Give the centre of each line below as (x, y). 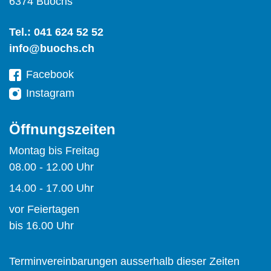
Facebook (50, 75)
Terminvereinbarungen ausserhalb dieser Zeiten (124, 262)
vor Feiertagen (44, 210)
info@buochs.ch (52, 49)
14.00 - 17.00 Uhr (51, 188)
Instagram (50, 93)
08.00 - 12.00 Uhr (51, 167)
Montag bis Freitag (54, 151)
